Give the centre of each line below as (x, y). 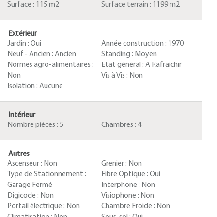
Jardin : (19, 44)
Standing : (118, 54)
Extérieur (23, 34)
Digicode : (24, 196)
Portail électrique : (37, 206)
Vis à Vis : (115, 76)
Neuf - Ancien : (31, 54)
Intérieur (22, 115)
